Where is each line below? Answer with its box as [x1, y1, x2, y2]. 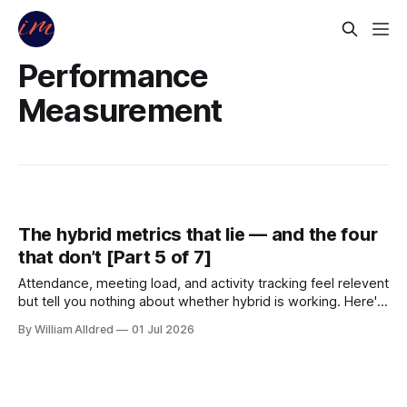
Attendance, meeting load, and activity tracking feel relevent [18, 275, 389, 293]
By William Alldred [18, 323, 114, 337]
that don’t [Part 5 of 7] [18, 246, 212, 269]
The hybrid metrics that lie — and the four [18, 223, 378, 246]
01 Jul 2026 [132, 323, 194, 337]
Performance [18, 56, 209, 94]
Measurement [18, 91, 223, 129]
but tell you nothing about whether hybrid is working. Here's [18, 293, 384, 311]
